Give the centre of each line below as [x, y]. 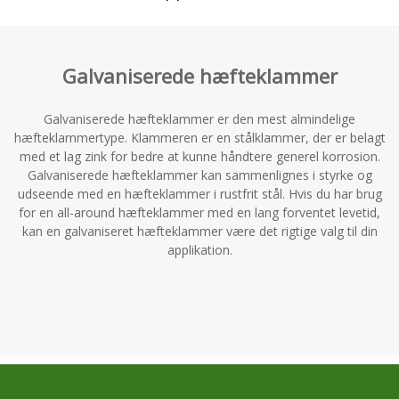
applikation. [199, 249]
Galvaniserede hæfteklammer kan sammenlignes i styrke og [199, 175]
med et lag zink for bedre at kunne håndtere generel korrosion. [199, 156]
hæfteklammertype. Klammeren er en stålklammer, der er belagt [199, 137]
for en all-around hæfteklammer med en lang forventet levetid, [199, 212]
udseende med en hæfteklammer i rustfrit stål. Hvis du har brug [199, 193]
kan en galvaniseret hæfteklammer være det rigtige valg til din [199, 231]
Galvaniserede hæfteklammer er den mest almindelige [199, 118]
